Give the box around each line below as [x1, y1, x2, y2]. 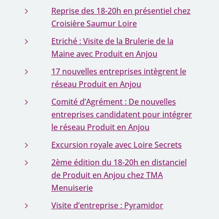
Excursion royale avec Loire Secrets [51, 139, 182, 150]
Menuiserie [51, 182, 93, 193]
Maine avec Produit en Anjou [51, 48, 157, 59]
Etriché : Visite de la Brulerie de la [51, 36, 174, 46]
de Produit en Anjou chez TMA [51, 170, 163, 180]
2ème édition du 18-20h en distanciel [51, 157, 187, 168]
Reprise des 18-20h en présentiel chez [51, 5, 191, 16]
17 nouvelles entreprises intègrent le [51, 66, 186, 77]
